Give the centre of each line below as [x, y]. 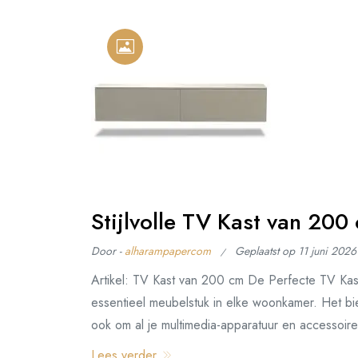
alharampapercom [168, 251]
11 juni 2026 [327, 251]
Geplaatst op [267, 251]
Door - [108, 251]
